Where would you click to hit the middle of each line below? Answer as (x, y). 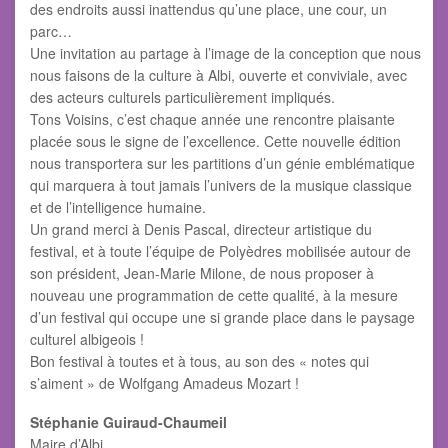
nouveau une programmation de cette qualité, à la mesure (214, 295)
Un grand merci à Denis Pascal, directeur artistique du (201, 229)
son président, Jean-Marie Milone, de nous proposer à (202, 273)
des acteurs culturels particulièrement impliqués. (182, 97)
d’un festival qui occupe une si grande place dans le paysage (222, 317)
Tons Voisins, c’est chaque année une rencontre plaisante (212, 119)
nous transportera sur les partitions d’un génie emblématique (222, 163)
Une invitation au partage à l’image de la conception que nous (225, 53)
